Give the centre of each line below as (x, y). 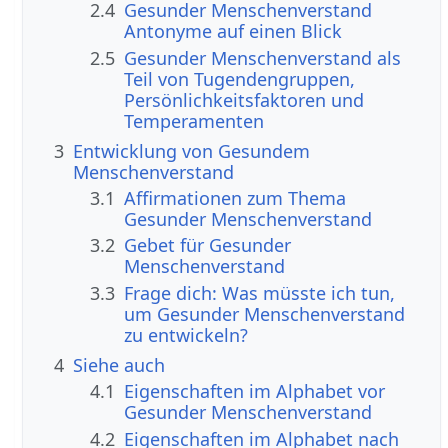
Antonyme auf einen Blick (233, 31)
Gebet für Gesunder (208, 245)
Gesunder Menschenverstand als (263, 57)
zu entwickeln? (186, 334)
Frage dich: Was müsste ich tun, (260, 292)
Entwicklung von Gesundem (192, 150)
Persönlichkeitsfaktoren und (244, 99)
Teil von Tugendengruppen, (240, 78)
